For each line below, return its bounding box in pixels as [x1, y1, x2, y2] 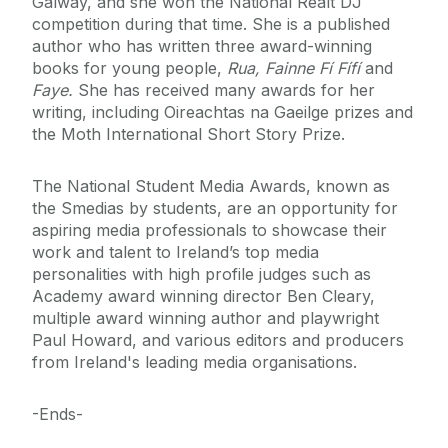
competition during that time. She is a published [32, 14, 390, 35]
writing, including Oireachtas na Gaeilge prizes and [32, 102, 413, 123]
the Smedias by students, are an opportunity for [32, 198, 398, 219]
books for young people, [32, 58, 227, 79]
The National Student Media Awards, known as [32, 176, 390, 197]
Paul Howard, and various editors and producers [32, 330, 404, 351]
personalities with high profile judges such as [32, 264, 371, 285]
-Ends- [32, 404, 83, 425]
